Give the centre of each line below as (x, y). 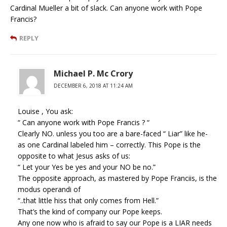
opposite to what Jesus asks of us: (74, 156)
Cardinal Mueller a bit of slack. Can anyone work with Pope (106, 8)
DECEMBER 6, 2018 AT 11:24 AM (93, 85)
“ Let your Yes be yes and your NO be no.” (87, 167)
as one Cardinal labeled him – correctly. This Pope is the (109, 144)
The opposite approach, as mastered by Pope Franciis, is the (117, 178)
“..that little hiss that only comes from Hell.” (88, 200)
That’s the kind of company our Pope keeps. (90, 211)
